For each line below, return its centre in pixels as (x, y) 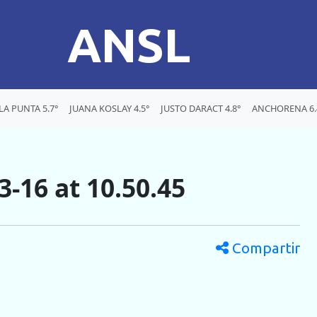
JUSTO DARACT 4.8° (201, 108)
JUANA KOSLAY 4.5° (109, 108)
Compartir (264, 248)
